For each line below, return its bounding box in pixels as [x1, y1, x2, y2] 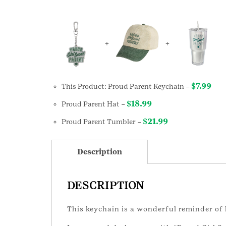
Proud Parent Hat [62, 99, 121, 108]
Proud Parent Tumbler [62, 117, 137, 126]
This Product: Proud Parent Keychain [62, 82, 186, 90]
